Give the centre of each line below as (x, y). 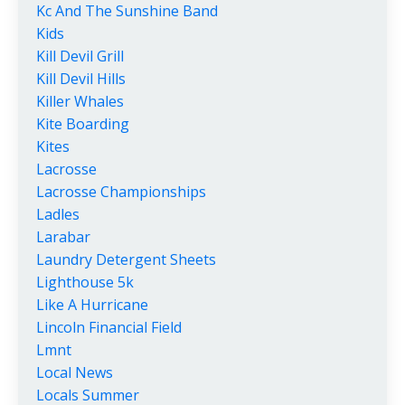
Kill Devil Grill (80, 57)
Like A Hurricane (92, 305)
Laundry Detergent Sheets (126, 260)
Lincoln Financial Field (109, 328)
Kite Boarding (83, 124)
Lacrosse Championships (121, 192)
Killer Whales (80, 102)
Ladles (58, 215)
